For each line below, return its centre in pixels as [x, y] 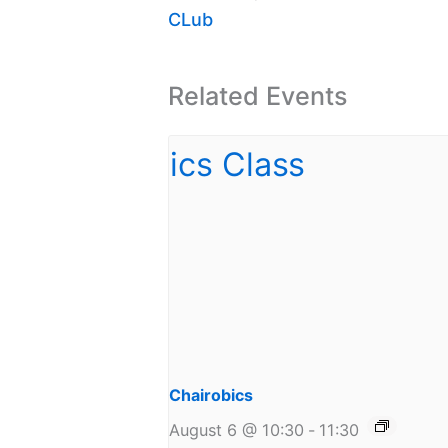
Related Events [258, 95]
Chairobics [211, 394]
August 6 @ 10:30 [236, 429]
